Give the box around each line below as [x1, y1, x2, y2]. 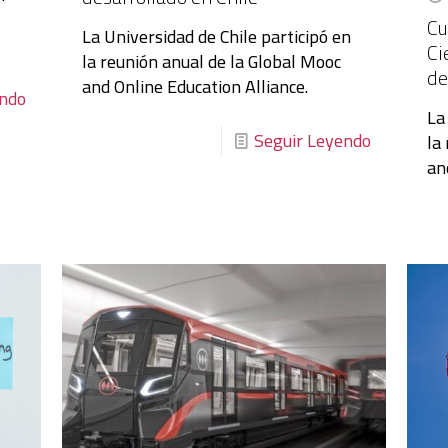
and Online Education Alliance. [81, 69, 308, 103]
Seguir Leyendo [254, 123, 372, 157]
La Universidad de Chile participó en [81, 19, 351, 53]
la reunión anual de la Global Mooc [81, 44, 341, 78]
